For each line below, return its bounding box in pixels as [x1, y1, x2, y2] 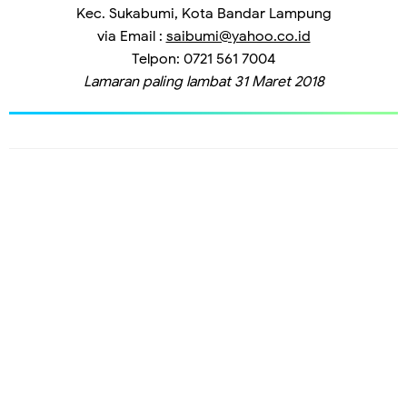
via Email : [96, 26, 166, 45]
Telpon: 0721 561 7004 [132, 49, 275, 68]
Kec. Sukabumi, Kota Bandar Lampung [75, 4, 332, 23]
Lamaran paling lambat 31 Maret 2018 [83, 72, 324, 91]
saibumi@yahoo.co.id [165, 26, 311, 45]
